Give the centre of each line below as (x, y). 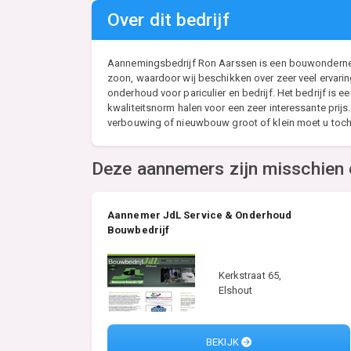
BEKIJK (224, 342)
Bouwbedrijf (139, 230)
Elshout (235, 291)
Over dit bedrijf (168, 20)
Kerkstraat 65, (250, 276)
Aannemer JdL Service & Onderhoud (200, 215)
